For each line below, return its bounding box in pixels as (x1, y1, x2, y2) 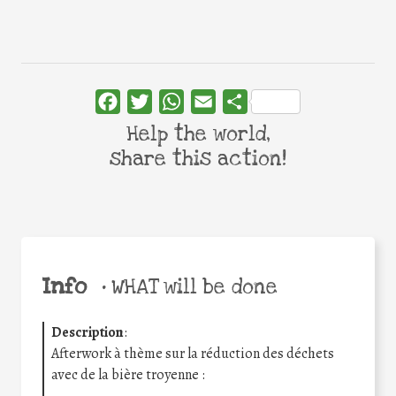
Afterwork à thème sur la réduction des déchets (51, 343, 334, 363)
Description (51, 322, 124, 342)
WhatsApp (184, 92, 247, 112)
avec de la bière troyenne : (51, 364, 205, 385)
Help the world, (126, 121, 270, 148)
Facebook (120, 92, 178, 112)
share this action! (110, 146, 286, 173)
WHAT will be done (105, 273, 278, 301)
